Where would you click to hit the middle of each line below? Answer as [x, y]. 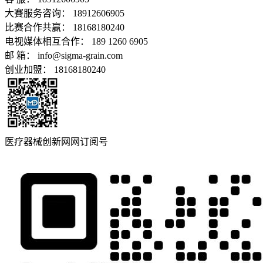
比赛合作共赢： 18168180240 [65, 28]
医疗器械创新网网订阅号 [56, 142]
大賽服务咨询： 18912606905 [65, 14]
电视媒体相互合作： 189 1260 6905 [76, 42]
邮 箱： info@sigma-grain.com [64, 56]
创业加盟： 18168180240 [55, 70]
